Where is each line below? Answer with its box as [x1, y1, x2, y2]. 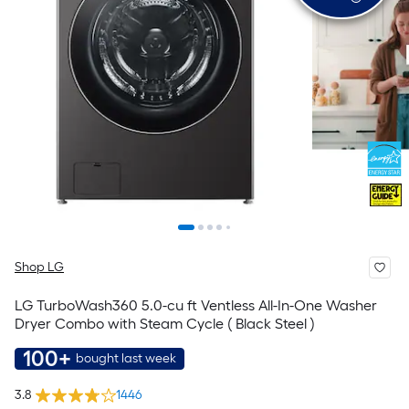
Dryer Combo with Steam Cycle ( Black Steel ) [15, 315, 315, 332]
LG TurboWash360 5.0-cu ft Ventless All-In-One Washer [15, 297, 377, 314]
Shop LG [15, 259, 64, 275]
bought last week [76, 351, 176, 366]
